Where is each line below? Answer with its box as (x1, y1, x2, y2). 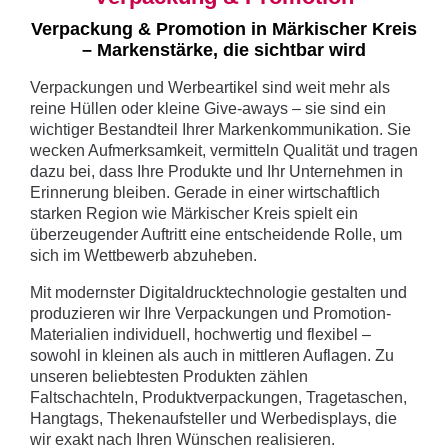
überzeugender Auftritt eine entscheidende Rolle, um (30, 226, 402, 244)
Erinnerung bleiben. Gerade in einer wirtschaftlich (30, 184, 380, 202)
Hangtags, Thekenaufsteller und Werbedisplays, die (30, 410, 397, 428)
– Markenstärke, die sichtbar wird (82, 40, 366, 61)
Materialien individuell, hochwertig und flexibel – (30, 326, 371, 344)
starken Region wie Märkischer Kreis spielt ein (30, 205, 358, 223)
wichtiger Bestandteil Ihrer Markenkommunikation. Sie (30, 121, 411, 139)
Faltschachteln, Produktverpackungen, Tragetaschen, (30, 389, 407, 407)
